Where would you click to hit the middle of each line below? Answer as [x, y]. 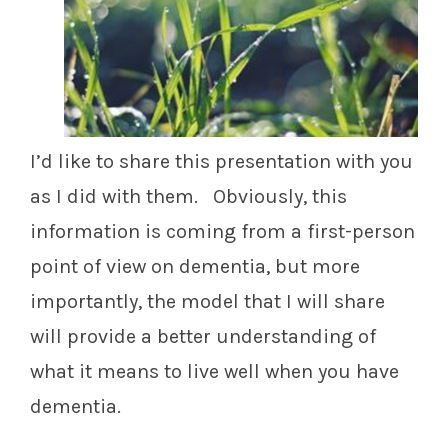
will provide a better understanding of [203, 337]
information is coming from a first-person [222, 232]
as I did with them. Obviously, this [188, 197]
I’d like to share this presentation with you [221, 162]
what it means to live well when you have [214, 372]
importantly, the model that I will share [207, 302]
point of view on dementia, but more [195, 267]
